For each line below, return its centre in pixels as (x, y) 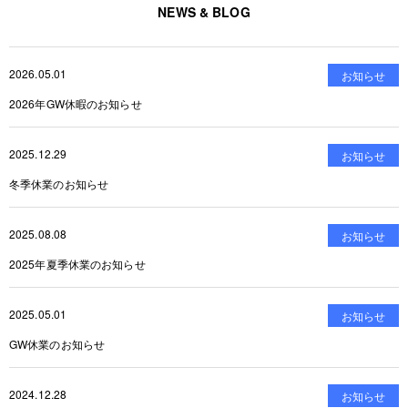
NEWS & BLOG (204, 12)
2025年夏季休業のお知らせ (83, 264)
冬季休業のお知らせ (59, 184)
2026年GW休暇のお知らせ (76, 104)
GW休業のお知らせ (57, 344)
